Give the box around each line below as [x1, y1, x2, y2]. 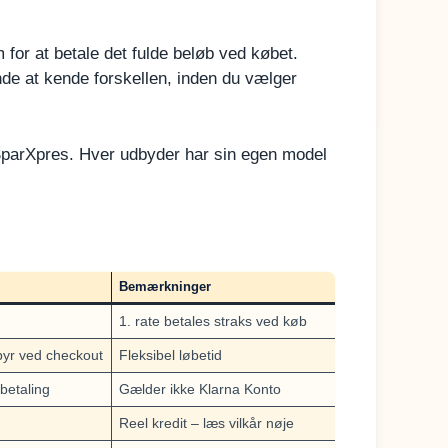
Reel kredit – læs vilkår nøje [119, 414, 294, 431]
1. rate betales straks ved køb [119, 312, 307, 329]
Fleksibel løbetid [119, 346, 222, 363]
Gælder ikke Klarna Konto [119, 380, 281, 397]
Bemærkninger [118, 278, 211, 294]
